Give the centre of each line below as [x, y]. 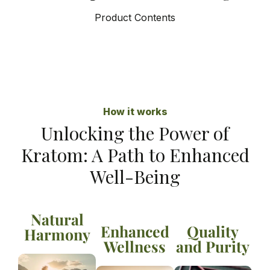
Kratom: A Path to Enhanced [135, 155]
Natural [57, 219]
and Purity [213, 246]
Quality [213, 231]
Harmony [57, 234]
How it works [135, 112]
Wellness [135, 246]
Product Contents [135, 18]
